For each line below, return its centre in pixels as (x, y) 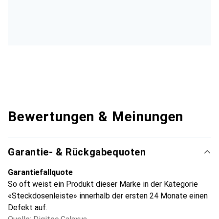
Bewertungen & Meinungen (96, 116)
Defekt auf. (28, 207)
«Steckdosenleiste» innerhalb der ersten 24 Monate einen (108, 196)
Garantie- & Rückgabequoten (77, 152)
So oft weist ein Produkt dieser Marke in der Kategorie (103, 184)
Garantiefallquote (40, 172)
